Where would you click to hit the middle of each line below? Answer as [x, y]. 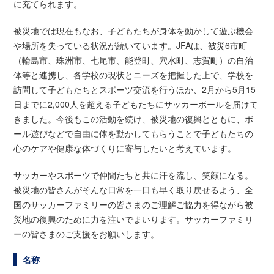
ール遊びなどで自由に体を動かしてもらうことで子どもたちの [134, 134]
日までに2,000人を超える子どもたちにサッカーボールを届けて [136, 104]
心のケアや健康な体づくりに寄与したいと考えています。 [125, 148]
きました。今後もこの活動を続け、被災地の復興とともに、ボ [134, 119]
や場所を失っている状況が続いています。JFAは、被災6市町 [131, 46]
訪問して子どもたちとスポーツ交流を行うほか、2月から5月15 [135, 90]
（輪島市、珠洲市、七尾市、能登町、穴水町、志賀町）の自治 [134, 60]
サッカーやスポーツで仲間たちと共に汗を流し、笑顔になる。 [134, 175]
